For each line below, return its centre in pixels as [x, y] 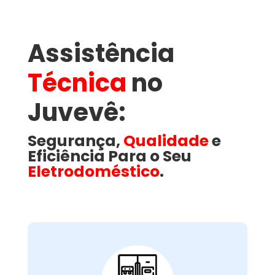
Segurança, [75, 141]
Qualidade [166, 141]
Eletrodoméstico [93, 171]
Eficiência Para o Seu [109, 156]
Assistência [101, 53]
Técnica [77, 83]
